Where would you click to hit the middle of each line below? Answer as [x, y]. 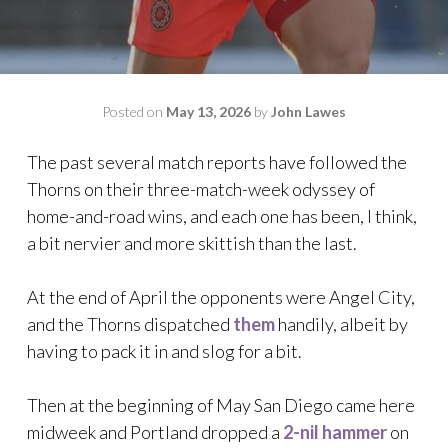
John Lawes [308, 111]
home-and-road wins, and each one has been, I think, [222, 216]
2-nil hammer [335, 432]
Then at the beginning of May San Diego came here [221, 405]
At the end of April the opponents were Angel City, [221, 297]
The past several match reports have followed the [217, 162]
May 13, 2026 [208, 111]
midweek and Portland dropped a [155, 432]
